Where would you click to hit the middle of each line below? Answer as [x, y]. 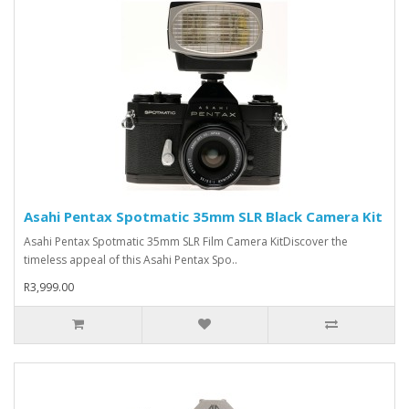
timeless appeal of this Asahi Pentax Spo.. [131, 259]
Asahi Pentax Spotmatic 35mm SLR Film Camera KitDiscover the [186, 241]
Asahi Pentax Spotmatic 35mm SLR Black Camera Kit [203, 216]
